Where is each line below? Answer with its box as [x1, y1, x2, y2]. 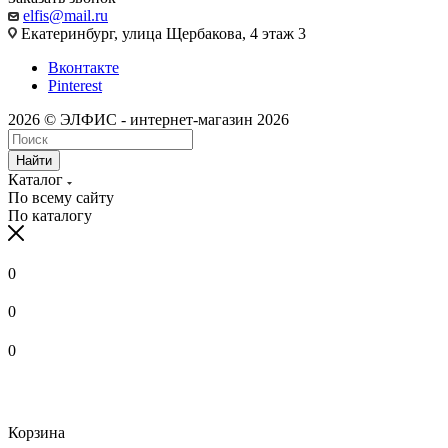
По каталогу [8, 207, 92, 224]
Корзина [8, 424, 65, 441]
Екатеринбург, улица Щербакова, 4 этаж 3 [17, 25, 306, 42]
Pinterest [48, 77, 102, 94]
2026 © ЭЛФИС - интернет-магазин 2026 [8, 111, 289, 128]
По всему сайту [8, 189, 114, 206]
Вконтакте [48, 59, 119, 76]
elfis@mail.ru [23, 7, 108, 24]
